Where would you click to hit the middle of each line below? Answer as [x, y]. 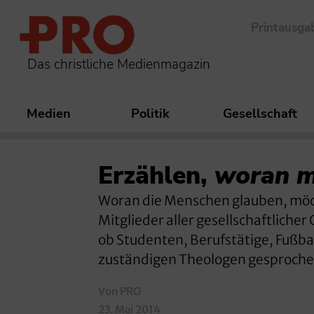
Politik [150, 114]
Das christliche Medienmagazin [119, 64]
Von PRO [120, 291]
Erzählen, [156, 176]
